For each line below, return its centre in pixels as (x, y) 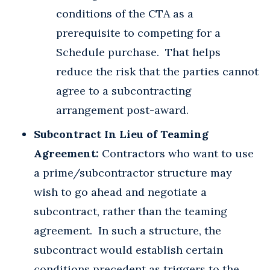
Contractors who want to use (176, 153)
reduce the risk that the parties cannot (157, 71)
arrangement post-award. (122, 110)
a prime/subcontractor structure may (133, 172)
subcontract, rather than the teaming (130, 211)
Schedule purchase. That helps (138, 52)
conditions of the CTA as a (125, 13)
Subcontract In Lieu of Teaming (121, 134)
